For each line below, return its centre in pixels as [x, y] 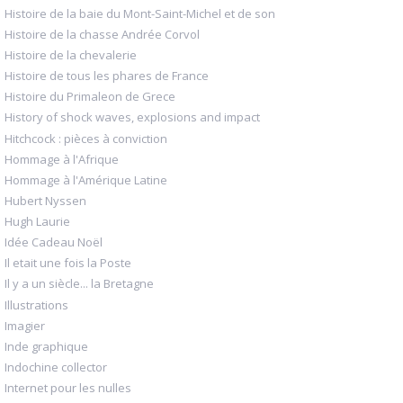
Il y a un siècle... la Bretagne [79, 284]
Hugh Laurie [37, 222]
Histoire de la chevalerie [71, 55]
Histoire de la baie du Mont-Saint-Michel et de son [140, 13]
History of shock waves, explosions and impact [132, 117]
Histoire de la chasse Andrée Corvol [102, 34]
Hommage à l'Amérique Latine [86, 179]
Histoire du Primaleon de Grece [90, 97]
